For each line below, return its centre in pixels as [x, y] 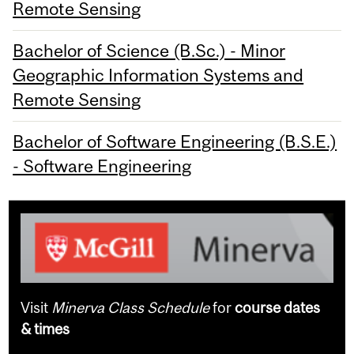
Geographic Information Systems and [158, 75]
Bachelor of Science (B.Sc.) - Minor [149, 51]
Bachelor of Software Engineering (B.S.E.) [175, 142]
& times [45, 328]
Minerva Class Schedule [131, 307]
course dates [278, 307]
